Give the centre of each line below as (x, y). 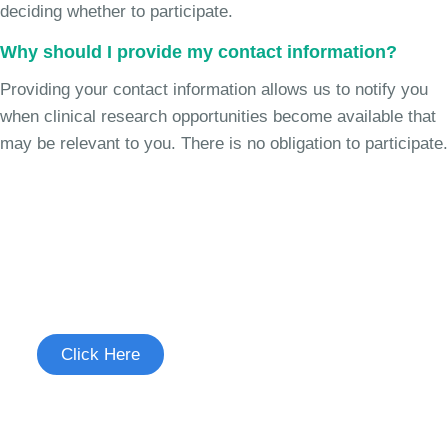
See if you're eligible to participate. (163, 304)
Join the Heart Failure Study (195, 263)
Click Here (100, 355)
